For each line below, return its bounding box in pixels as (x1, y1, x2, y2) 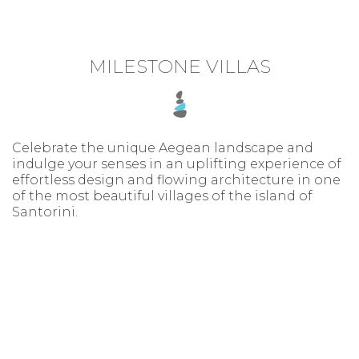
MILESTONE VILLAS (88, 54, 271, 78)
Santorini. (12, 204, 78, 220)
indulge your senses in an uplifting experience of (12, 155, 341, 171)
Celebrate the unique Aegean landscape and (12, 139, 313, 155)
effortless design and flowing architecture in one (12, 171, 341, 188)
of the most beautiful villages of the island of (12, 188, 313, 204)
